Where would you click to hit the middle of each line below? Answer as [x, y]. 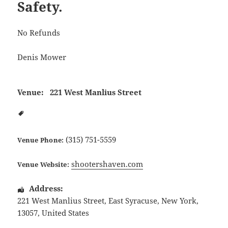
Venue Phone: [41, 140]
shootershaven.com [107, 164]
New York [179, 201]
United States [66, 213]
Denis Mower [42, 57]
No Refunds [39, 33]
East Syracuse [133, 201]
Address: [46, 189]
